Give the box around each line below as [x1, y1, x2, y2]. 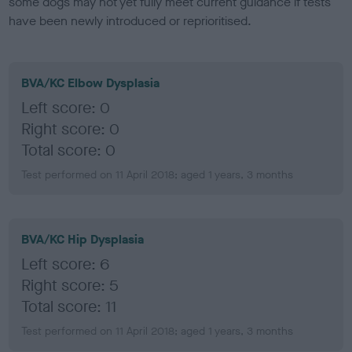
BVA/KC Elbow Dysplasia [21, 74, 160, 91]
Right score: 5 [21, 274, 119, 296]
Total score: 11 [21, 295, 117, 317]
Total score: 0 [21, 139, 116, 161]
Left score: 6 [21, 253, 110, 275]
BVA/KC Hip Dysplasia [21, 230, 145, 247]
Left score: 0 [21, 97, 111, 119]
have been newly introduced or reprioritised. [9, 12, 252, 29]
